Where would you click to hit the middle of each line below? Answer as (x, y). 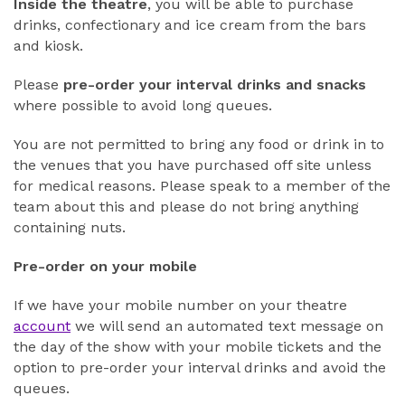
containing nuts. (70, 227)
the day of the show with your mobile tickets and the (198, 347)
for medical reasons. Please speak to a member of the (202, 186)
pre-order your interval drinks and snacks (215, 85)
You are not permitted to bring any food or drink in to (199, 144)
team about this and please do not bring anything (186, 207)
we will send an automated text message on (227, 326)
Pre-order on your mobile (105, 266)
